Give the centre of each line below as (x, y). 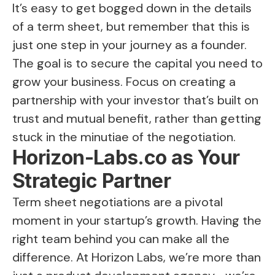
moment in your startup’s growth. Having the (137, 221)
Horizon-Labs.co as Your (126, 158)
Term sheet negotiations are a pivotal (118, 202)
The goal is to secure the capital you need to (137, 64)
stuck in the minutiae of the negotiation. (124, 137)
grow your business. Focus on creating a (124, 82)
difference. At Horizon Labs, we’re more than (137, 258)
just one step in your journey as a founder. (130, 45)
